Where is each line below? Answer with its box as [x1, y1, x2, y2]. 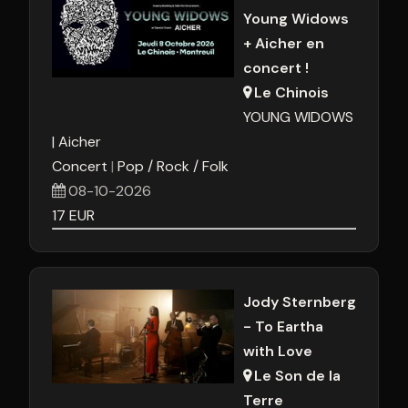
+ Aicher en [243, 34, 324, 53]
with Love [243, 342, 312, 361]
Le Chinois [254, 83, 330, 102]
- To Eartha [243, 317, 323, 336]
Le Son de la [254, 366, 342, 385]
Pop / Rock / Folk [117, 157, 229, 176]
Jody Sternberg [243, 292, 356, 311]
